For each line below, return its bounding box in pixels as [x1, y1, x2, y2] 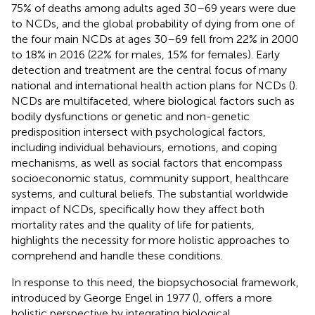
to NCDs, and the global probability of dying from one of [11, 16, 295, 30]
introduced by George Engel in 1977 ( [11, 290, 195, 304]
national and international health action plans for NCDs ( [11, 78, 292, 92]
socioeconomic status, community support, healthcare [11, 171, 289, 185]
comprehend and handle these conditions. [11, 248, 223, 262]
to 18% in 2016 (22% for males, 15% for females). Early [11, 47, 280, 61]
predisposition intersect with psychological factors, [11, 124, 266, 139]
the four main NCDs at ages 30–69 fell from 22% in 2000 [11, 32, 299, 46]
